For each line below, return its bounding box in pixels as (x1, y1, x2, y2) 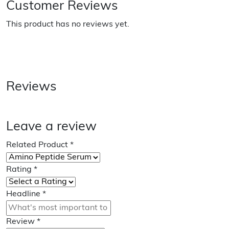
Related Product (6, 141, 70, 149)
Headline (6, 190, 42, 198)
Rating (6, 166, 34, 174)
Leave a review (6, 121, 97, 133)
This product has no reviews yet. (6, 20, 129, 29)
